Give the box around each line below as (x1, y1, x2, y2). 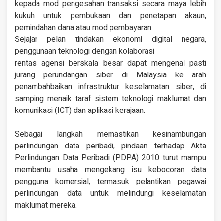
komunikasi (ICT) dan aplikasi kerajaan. (15, 105, 145, 117)
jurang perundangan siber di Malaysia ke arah (15, 69, 206, 81)
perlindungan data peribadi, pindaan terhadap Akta (15, 140, 206, 152)
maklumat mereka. (15, 199, 77, 212)
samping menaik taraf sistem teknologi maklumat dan (15, 93, 206, 105)
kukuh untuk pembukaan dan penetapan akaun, (15, 10, 206, 22)
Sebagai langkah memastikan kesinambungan (15, 128, 206, 141)
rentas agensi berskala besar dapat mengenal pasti (15, 57, 206, 70)
